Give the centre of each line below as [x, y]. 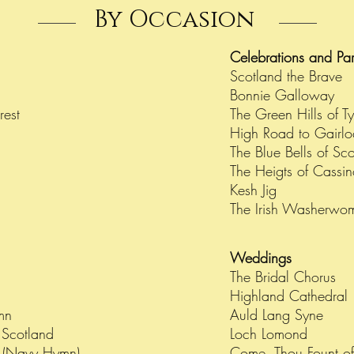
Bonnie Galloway [282, 95]
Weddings [263, 258]
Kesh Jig [253, 190]
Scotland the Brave [286, 76]
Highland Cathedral [291, 296]
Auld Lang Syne [277, 314]
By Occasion [174, 20]
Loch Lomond [271, 333]
